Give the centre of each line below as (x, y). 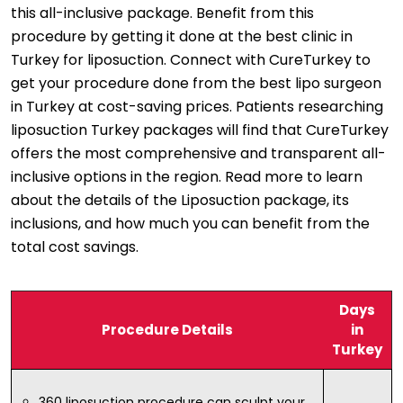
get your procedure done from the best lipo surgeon (196, 84)
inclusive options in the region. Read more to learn (187, 177)
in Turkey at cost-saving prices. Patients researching (197, 107)
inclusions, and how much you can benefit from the (190, 224)
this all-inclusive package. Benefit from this (162, 13)
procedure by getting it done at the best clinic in (182, 37)
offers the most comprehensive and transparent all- (198, 154)
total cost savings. (75, 247)
